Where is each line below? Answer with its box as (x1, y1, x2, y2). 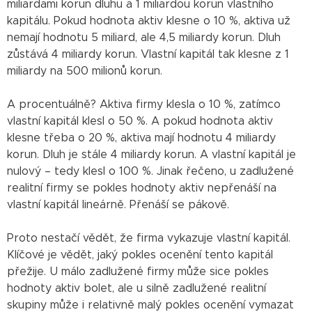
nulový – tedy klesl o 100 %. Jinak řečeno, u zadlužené (7, 165, 294, 177)
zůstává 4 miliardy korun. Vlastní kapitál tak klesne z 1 (7, 48, 289, 60)
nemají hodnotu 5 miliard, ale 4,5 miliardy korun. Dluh (7, 31, 281, 43)
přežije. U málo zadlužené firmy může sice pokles (7, 265, 269, 277)
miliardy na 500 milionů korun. (7, 65, 162, 77)
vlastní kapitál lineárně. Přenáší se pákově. (7, 198, 229, 210)
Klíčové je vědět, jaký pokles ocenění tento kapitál (7, 249, 273, 260)
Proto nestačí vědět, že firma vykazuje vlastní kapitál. (7, 232, 290, 244)
